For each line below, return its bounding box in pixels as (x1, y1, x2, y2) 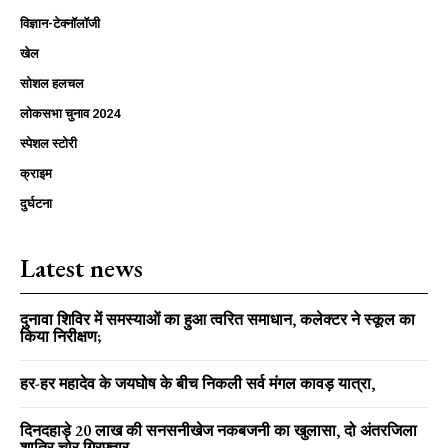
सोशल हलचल (20, 75, 84, 91)
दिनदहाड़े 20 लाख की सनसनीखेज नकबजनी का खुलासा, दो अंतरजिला (20, 419, 417, 441)
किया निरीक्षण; (20, 325, 101, 347)
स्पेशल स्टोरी (20, 135, 77, 151)
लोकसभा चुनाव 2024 (20, 105, 120, 121)
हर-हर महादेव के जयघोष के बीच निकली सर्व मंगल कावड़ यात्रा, (20, 372, 379, 394)
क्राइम (20, 165, 52, 181)
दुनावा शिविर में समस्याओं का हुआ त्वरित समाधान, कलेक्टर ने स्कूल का (20, 308, 415, 330)
